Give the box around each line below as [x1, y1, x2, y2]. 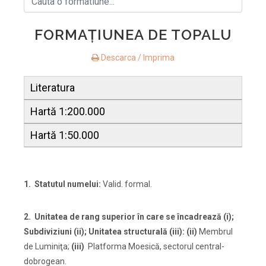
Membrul [197, 227, 233, 237]
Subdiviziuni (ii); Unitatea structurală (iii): [24, 227, 185, 237]
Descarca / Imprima [99, 53, 175, 63]
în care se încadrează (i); [137, 212, 234, 222]
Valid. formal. [101, 179, 152, 189]
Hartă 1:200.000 [30, 105, 105, 118]
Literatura [30, 81, 75, 94]
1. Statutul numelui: [24, 179, 101, 189]
